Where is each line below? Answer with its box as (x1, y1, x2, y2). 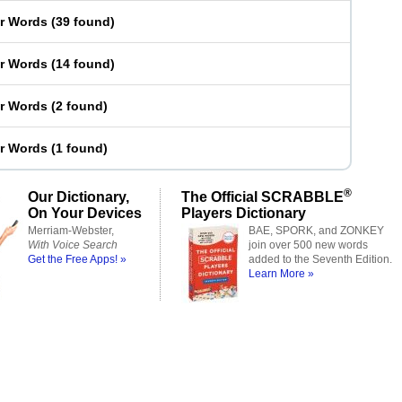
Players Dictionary (181, 205, 306, 221)
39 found (56, 14, 110, 29)
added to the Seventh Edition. (249, 253, 392, 266)
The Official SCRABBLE (181, 188, 344, 205)
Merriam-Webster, (28, 224, 114, 237)
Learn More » (249, 267, 314, 280)
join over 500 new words (249, 239, 368, 251)
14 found (56, 57, 110, 71)
